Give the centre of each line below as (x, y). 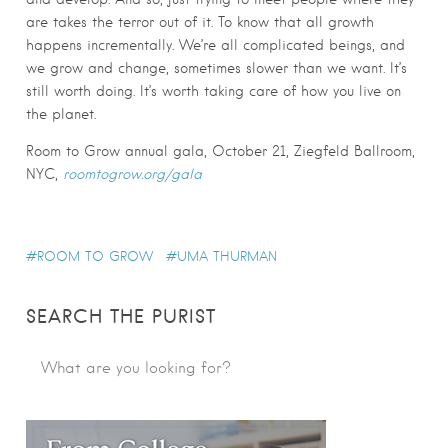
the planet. (61, 113)
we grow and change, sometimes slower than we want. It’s (216, 67)
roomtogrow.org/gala (132, 174)
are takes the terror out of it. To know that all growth (200, 21)
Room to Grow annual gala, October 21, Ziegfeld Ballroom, (220, 151)
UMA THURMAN (227, 257)
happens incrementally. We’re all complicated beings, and (215, 44)
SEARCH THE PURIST (121, 317)
